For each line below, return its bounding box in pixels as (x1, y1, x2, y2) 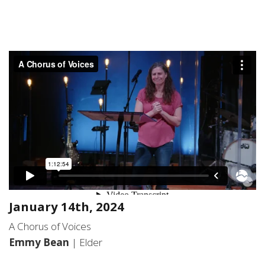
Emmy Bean (9, 235, 72, 249)
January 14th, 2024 (9, 198, 124, 215)
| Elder (72, 235, 102, 249)
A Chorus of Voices (9, 219, 91, 233)
